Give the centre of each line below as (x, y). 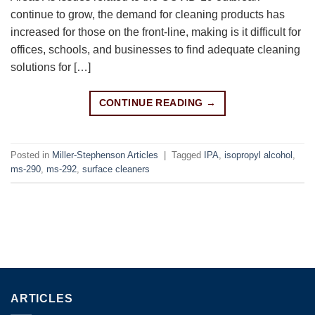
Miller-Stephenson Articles (105, 155)
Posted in (31, 155)
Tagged (188, 155)
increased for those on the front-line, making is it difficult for (156, 32)
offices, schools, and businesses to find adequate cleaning (155, 49)
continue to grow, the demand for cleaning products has (148, 14)
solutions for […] (51, 67)
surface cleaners (116, 169)
